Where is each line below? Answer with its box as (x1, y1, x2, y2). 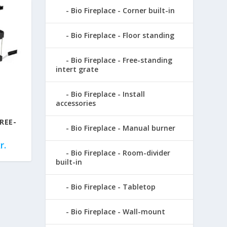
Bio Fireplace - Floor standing (71, 30, 175, 40)
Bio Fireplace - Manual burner (71, 123, 176, 133)
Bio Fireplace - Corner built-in (71, 5, 175, 15)
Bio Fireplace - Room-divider (71, 147, 171, 158)
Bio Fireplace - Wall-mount (71, 206, 166, 216)
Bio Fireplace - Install (71, 89, 145, 99)
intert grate (56, 64, 99, 74)
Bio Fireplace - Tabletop (71, 181, 156, 192)
